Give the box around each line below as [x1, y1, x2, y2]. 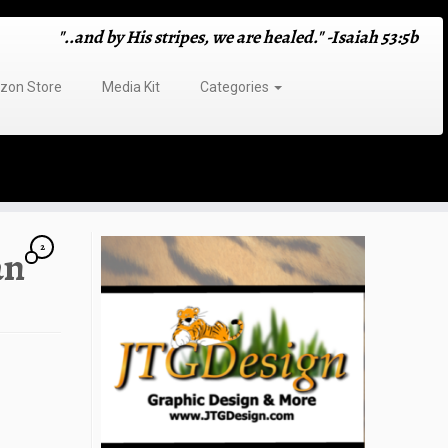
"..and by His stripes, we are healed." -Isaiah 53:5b [57, 25, 418, 49]
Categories [199, 79, 272, 95]
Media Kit [101, 79, 160, 95]
